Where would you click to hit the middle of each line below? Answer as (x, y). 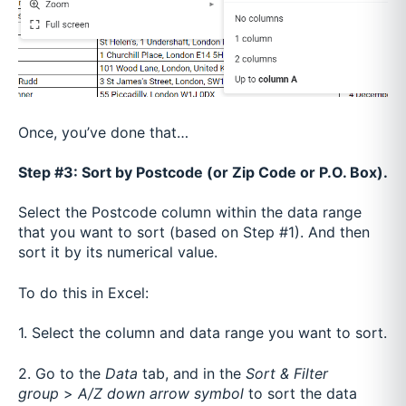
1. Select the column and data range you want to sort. (203, 333)
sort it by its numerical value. (120, 252)
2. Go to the (59, 373)
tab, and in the (192, 373)
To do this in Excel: (86, 292)
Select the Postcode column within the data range (190, 213)
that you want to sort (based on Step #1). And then (194, 232)
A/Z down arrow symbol (161, 393)
